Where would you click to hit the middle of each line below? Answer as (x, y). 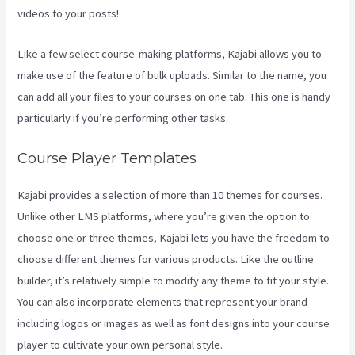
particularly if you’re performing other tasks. (123, 118)
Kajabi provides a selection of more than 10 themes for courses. (170, 195)
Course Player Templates (107, 158)
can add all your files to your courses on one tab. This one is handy (174, 96)
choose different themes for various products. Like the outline (166, 259)
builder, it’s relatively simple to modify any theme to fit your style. (174, 280)
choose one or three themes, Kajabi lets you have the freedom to (174, 237)
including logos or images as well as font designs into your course (174, 323)
